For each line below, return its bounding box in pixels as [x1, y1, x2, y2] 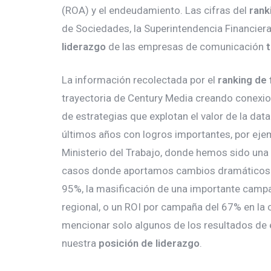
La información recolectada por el [62, 74, 218, 86]
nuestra [62, 237, 99, 249]
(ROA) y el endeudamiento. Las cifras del [62, 4, 249, 16]
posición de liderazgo [99, 237, 200, 249]
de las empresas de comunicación [106, 41, 266, 53]
